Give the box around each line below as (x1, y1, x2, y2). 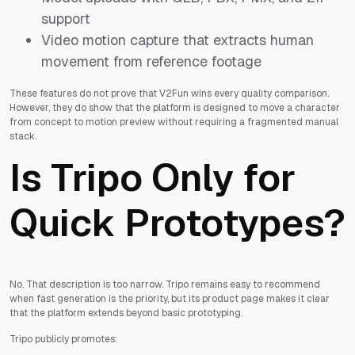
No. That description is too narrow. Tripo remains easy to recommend (10, 277, 320, 291)
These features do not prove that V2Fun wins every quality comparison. (10, 87, 329, 101)
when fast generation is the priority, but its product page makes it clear (10, 292, 330, 305)
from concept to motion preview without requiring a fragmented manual (10, 116, 338, 129)
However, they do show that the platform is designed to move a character (10, 101, 340, 115)
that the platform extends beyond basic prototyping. (10, 306, 242, 319)
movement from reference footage (41, 52, 261, 71)
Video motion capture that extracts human (41, 31, 314, 50)
